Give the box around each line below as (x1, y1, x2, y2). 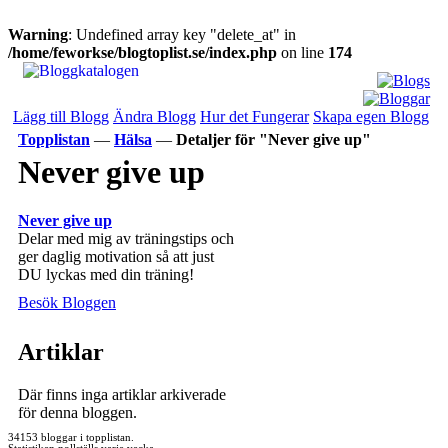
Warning (8, 26, 68, 43)
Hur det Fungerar (200, 108, 309, 125)
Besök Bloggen (18, 294, 116, 312)
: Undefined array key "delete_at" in (68, 26, 296, 43)
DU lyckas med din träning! (18, 266, 194, 284)
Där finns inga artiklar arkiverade (18, 386, 226, 404)
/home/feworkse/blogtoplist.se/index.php (8, 44, 277, 61)
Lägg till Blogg (13, 108, 109, 125)
